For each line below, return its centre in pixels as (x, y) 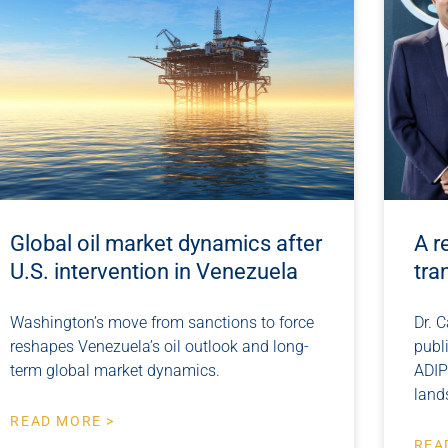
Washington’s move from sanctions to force (162, 323)
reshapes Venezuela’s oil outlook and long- (160, 347)
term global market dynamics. (115, 371)
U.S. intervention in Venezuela (154, 272)
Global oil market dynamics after (166, 244)
